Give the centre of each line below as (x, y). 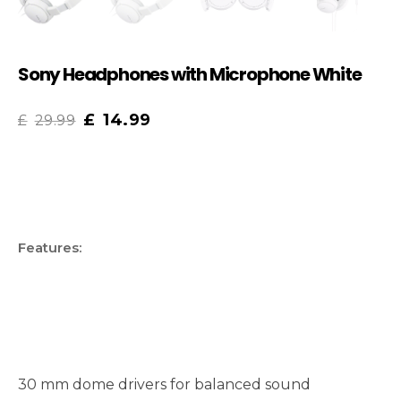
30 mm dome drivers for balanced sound (164, 385)
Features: (50, 248)
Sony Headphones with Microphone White (190, 74)
